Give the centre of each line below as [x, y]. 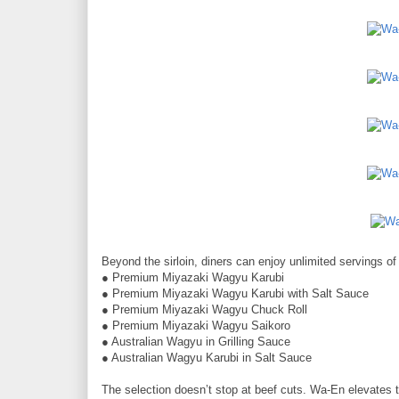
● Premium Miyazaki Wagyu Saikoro [196, 325]
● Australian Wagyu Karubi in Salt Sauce [207, 357]
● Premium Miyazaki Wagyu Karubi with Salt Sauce [235, 293]
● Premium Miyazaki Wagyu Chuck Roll [204, 309]
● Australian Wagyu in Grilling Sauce [196, 341]
